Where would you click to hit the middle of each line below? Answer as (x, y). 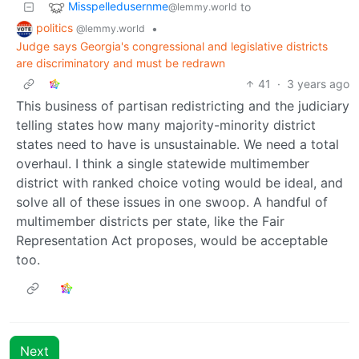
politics (56, 28)
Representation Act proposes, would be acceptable (172, 240)
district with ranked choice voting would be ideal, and (179, 182)
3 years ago (318, 83)
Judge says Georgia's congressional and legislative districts (172, 46)
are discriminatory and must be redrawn (121, 63)
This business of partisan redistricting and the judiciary (183, 105)
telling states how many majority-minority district (166, 125)
